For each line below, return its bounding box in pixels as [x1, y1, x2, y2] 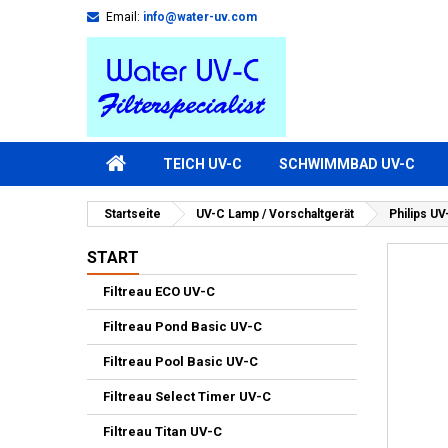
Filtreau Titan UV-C [103, 424, 222, 439]
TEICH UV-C [163, 156, 242, 172]
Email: [106, 10, 140, 24]
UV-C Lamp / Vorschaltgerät [196, 207, 354, 221]
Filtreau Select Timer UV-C [103, 389, 271, 404]
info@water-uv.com [143, 10, 257, 24]
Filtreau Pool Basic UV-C [103, 354, 258, 369]
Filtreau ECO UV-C [103, 284, 215, 299]
